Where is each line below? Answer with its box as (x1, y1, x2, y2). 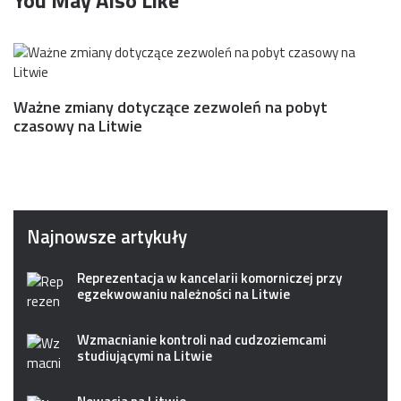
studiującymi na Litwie (77, 345, 212, 366)
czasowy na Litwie (13, 113, 142, 138)
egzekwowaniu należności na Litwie (77, 283, 290, 304)
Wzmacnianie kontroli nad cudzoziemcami (77, 328, 327, 350)
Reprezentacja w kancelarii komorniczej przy (77, 267, 342, 288)
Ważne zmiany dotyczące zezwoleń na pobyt (13, 94, 328, 119)
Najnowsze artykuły (27, 222, 187, 251)
